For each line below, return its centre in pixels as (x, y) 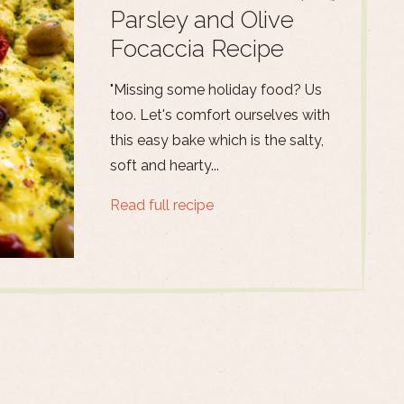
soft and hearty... (165, 165)
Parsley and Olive (202, 20)
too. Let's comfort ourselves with (220, 115)
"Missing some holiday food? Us (216, 90)
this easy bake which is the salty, (217, 140)
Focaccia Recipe (197, 49)
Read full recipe (162, 205)
